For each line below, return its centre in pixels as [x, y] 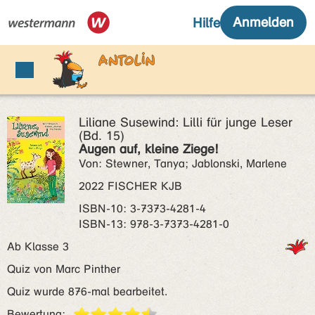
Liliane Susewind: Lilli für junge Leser [186, 122]
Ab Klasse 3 [41, 246]
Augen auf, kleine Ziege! [148, 149]
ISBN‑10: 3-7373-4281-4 [142, 208]
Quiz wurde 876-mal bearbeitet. [87, 291]
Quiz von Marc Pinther [64, 269]
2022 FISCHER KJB [130, 186]
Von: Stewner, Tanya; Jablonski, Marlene [183, 163]
